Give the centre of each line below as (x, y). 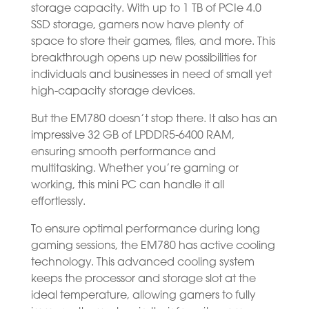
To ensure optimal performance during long (145, 229)
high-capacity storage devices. (113, 91)
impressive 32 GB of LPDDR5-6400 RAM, (132, 136)
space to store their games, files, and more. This (153, 42)
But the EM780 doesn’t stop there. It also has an (154, 119)
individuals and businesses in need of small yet (151, 75)
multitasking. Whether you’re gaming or (134, 169)
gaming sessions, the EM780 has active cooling (153, 246)
